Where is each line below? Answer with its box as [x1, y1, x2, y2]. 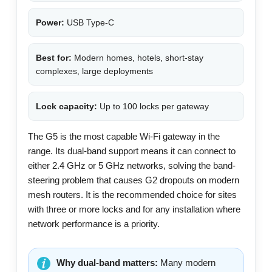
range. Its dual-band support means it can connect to [28, 145, 236, 156]
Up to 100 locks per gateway [97, 101, 209, 111]
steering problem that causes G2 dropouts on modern [28, 174, 239, 185]
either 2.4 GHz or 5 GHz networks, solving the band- [28, 160, 236, 171]
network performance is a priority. [28, 218, 160, 229]
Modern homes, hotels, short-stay [72, 52, 203, 63]
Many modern [158, 257, 216, 268]
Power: [36, 17, 64, 27]
